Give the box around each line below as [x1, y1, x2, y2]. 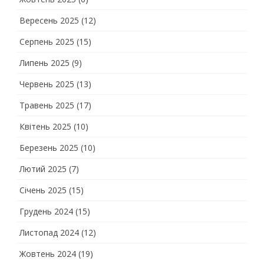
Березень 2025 [19, 142, 78, 153]
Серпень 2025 [19, 36, 74, 47]
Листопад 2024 [19, 227, 79, 238]
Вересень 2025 [19, 15, 79, 26]
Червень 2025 [19, 78, 74, 90]
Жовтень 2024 [19, 248, 76, 259]
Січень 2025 [19, 184, 67, 196]
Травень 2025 [19, 100, 74, 111]
